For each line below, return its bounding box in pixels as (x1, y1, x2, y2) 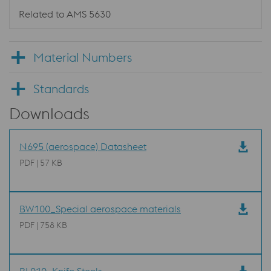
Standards (33, 81, 89, 96)
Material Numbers (33, 50, 132, 65)
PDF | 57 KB (19, 157, 62, 168)
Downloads (9, 103, 90, 123)
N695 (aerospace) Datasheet (19, 140, 146, 152)
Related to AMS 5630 (19, 8, 111, 20)
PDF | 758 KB (19, 220, 67, 230)
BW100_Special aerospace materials (19, 203, 181, 215)
